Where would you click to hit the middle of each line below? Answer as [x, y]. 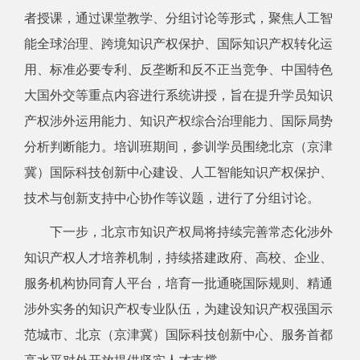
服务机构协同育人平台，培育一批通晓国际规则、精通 [178, 283]
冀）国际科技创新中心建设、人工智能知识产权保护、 [178, 172]
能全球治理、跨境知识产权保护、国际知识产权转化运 [178, 44]
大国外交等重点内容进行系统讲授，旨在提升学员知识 [178, 95]
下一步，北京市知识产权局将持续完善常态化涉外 [178, 232]
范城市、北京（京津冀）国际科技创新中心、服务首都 [178, 335]
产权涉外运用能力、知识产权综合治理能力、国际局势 [178, 121]
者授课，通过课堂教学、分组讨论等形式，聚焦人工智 [178, 18]
